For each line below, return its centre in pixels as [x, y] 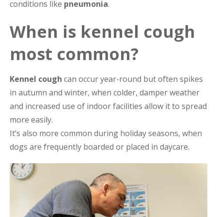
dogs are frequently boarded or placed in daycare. [100, 147]
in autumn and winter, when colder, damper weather [105, 92]
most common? [74, 54]
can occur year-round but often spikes [132, 79]
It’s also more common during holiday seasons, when [106, 133]
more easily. [31, 119]
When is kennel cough [102, 31]
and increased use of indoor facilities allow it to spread [108, 106]
